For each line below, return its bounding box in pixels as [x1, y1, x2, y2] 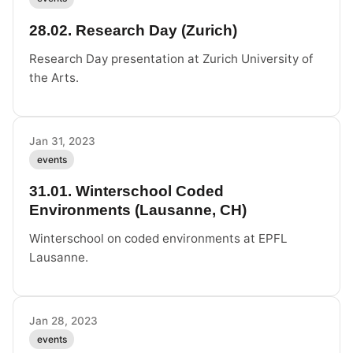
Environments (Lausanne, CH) [29, 201, 247, 218]
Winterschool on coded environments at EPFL [29, 230, 288, 246]
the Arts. [29, 69, 79, 85]
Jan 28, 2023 [29, 314, 98, 327]
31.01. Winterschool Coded [29, 182, 224, 199]
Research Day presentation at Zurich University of [29, 50, 313, 66]
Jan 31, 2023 [29, 134, 95, 147]
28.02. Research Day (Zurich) [29, 21, 237, 39]
